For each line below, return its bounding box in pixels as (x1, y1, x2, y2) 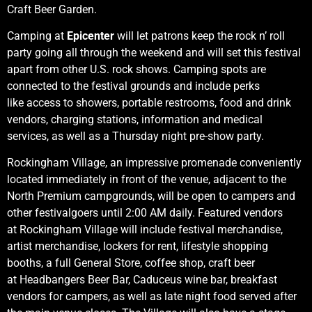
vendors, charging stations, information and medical (7, 112, 263, 126)
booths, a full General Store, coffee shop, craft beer (7, 256, 255, 270)
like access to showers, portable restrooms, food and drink (7, 95, 291, 109)
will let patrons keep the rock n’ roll (117, 29, 285, 42)
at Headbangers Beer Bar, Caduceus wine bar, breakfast (7, 273, 277, 287)
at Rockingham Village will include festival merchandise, (7, 223, 283, 237)
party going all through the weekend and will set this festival (7, 45, 301, 59)
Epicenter (67, 29, 117, 42)
